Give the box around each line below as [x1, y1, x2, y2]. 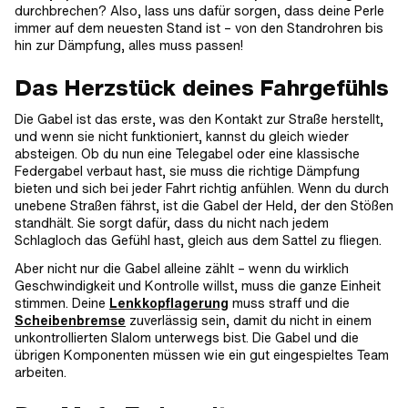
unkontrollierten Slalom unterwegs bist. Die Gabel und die [15, 328, 359, 347]
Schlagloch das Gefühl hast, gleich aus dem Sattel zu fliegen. [15, 230, 382, 250]
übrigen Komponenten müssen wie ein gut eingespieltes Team [15, 345, 389, 364]
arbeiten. [15, 362, 66, 382]
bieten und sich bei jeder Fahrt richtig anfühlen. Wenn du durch [15, 178, 389, 198]
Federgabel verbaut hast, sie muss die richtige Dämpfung [15, 161, 360, 180]
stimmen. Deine [15, 293, 109, 312]
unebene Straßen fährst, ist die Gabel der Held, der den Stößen [15, 196, 393, 215]
